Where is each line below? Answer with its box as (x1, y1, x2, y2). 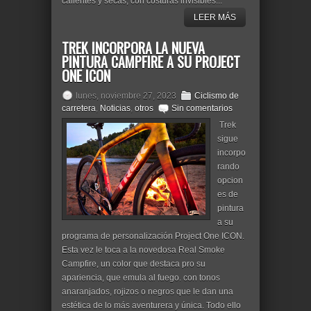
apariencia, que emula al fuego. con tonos (62, 273, 220, 283)
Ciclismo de (194, 91, 239, 101)
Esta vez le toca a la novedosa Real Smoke (62, 245, 225, 255)
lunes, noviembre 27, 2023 (76, 91, 176, 101)
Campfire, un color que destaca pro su (62, 259, 205, 269)
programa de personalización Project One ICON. (62, 231, 244, 241)
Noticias (100, 103, 131, 113)
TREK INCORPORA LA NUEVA (62, 37, 205, 58)
